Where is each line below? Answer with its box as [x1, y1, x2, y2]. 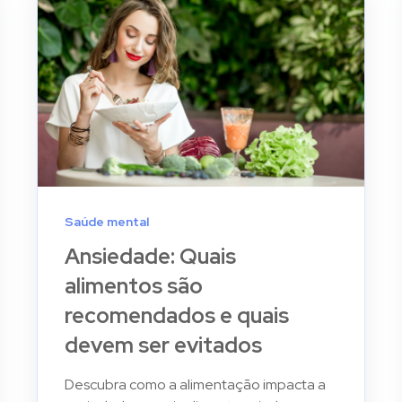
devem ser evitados [65, 330, 263, 359]
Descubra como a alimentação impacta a [65, 374, 327, 394]
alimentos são [65, 271, 204, 300]
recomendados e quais [65, 301, 290, 329]
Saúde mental [65, 213, 150, 230]
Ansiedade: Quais [65, 241, 237, 270]
